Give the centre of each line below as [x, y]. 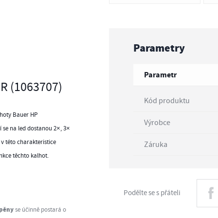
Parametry [159, 48]
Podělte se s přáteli [152, 193]
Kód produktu [167, 100]
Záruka [155, 144]
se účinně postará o [40, 210]
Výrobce [157, 122]
